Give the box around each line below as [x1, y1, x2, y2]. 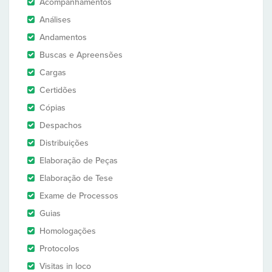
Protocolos [39, 243, 80, 254]
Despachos [39, 120, 82, 131]
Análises [39, 15, 71, 25]
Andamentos [39, 32, 87, 42]
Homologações [39, 226, 96, 236]
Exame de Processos [39, 191, 118, 201]
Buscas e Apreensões [39, 50, 123, 60]
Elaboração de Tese [39, 173, 113, 183]
